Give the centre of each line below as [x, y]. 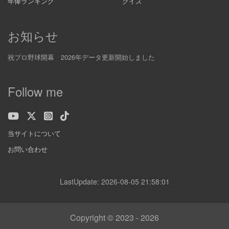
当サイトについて [34, 133]
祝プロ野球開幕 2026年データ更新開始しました [81, 57]
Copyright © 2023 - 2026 [114, 217]
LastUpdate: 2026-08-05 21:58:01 [114, 181]
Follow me [35, 91]
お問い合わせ [28, 149]
